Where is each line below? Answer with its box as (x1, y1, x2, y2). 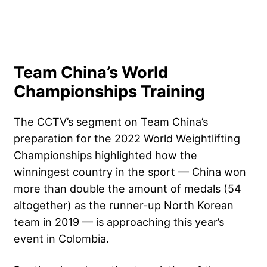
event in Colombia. (14, 231, 112, 245)
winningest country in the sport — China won (14, 164, 246, 178)
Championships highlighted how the (14, 148, 197, 162)
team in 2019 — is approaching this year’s (14, 215, 224, 228)
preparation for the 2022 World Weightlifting (14, 131, 240, 145)
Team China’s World (14, 62, 168, 82)
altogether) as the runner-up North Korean (14, 198, 234, 212)
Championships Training (14, 81, 205, 101)
